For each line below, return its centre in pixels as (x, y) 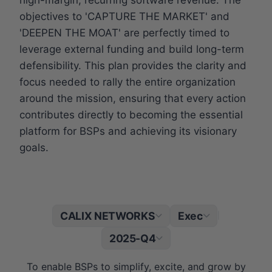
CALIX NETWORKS (108, 216)
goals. (34, 147)
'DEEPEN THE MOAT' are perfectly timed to (124, 32)
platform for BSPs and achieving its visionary (128, 131)
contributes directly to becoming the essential (131, 114)
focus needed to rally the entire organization (127, 82)
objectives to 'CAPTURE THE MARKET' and (124, 16)
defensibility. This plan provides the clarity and (133, 65)
